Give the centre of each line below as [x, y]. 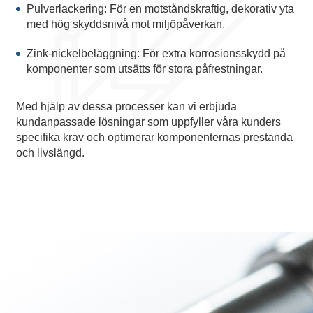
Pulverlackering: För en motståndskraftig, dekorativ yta [160, 9]
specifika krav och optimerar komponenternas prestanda [154, 137]
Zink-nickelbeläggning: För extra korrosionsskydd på [156, 53]
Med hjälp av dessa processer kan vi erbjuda [126, 107]
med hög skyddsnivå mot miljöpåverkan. [125, 24]
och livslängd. [50, 153]
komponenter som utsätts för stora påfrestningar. [144, 69]
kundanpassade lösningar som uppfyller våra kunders [148, 122]
